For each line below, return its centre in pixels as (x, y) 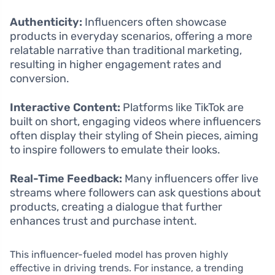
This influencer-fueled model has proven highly (119, 255)
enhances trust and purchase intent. (103, 221)
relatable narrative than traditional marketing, (126, 51)
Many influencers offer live (190, 179)
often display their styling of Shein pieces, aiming (134, 136)
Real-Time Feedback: (66, 179)
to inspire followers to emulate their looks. (115, 150)
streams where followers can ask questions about (135, 193)
